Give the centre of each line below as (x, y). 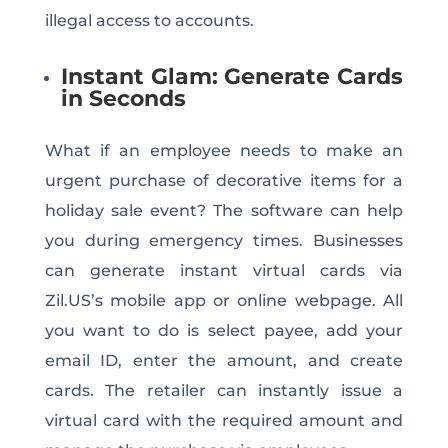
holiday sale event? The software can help (224, 210)
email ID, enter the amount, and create (224, 360)
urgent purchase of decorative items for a (224, 180)
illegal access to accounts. (149, 20)
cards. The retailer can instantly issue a (224, 390)
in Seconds (123, 98)
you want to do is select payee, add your (224, 330)
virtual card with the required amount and (224, 420)
